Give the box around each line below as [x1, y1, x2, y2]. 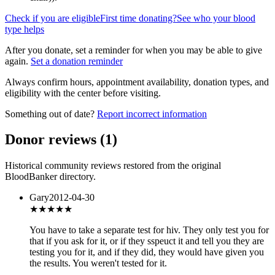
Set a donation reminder [31, 55, 123, 66]
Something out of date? [5, 108, 95, 119]
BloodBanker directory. [5, 171, 96, 182]
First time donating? [100, 12, 177, 23]
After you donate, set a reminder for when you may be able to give [5, 44, 262, 55]
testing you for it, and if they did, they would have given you [29, 247, 264, 258]
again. [5, 55, 28, 66]
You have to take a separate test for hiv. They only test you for [29, 225, 269, 236]
